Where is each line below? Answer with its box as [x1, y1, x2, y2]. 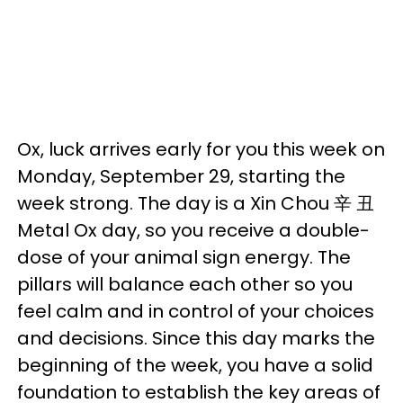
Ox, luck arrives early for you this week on [17, 137, 385, 163]
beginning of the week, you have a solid [17, 353, 373, 379]
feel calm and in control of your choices [17, 299, 374, 325]
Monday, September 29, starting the [17, 164, 345, 190]
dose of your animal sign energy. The [17, 245, 351, 271]
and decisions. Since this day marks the [17, 326, 375, 352]
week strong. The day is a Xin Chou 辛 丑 [17, 191, 374, 217]
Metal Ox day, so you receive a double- [17, 218, 370, 244]
